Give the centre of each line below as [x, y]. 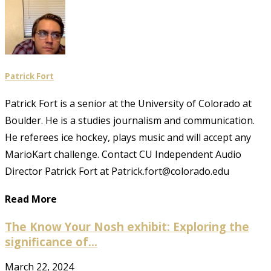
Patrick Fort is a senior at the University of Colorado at [128, 104]
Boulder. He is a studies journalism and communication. [130, 121]
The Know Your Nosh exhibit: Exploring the [127, 226]
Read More [31, 199]
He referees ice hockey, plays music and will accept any [128, 138]
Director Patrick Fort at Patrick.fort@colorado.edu [117, 171]
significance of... [51, 241]
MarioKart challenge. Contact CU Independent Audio [123, 155]
